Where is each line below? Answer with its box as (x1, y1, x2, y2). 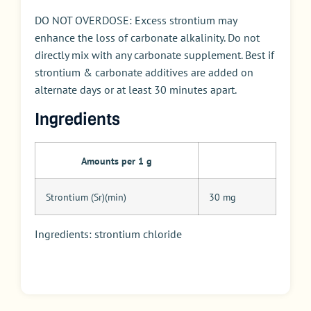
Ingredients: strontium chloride (35, 227, 182, 242)
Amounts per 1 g (81, 154, 152, 168)
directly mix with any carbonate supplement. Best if (35, 48, 274, 62)
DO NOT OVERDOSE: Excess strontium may (35, 13, 237, 28)
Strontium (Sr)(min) (46, 190, 126, 204)
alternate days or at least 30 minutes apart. (35, 83, 237, 97)
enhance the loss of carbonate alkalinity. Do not (35, 31, 260, 45)
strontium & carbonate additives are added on (35, 65, 253, 80)
